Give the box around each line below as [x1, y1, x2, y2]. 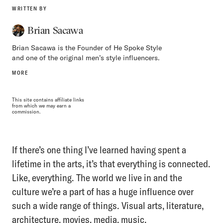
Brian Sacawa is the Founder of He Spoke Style [12, 43, 162, 52]
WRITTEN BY [12, 4, 47, 12]
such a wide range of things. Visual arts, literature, [12, 199, 204, 212]
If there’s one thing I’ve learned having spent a [12, 143, 186, 156]
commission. [12, 108, 41, 115]
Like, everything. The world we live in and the [12, 171, 182, 184]
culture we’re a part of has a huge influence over [12, 185, 194, 198]
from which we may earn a [12, 102, 71, 109]
